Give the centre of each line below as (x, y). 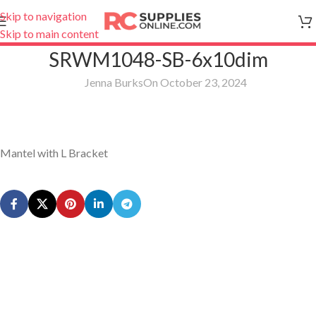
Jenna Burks (114, 82)
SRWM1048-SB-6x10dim (158, 59)
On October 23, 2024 (195, 82)
